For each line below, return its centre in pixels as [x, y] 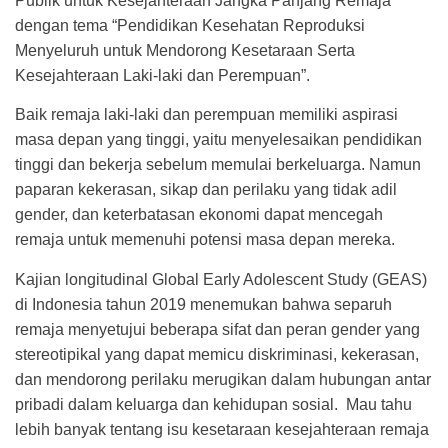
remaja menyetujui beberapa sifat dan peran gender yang [217, 329]
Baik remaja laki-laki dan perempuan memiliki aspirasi [206, 115]
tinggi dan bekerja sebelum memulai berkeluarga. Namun [218, 165]
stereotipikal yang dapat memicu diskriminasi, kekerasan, [217, 354]
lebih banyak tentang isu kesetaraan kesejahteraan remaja [222, 429]
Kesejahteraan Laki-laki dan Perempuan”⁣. [162, 75]
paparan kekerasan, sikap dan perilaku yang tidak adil [206, 190]
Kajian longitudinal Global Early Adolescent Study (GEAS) [221, 279]
